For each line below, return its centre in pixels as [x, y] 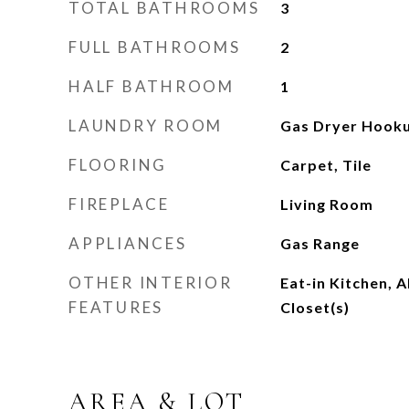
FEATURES [116, 307]
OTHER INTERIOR [151, 283]
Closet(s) [315, 307]
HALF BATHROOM [152, 86]
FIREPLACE [119, 204]
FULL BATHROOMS [155, 47]
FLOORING [118, 165]
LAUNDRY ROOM [146, 126]
